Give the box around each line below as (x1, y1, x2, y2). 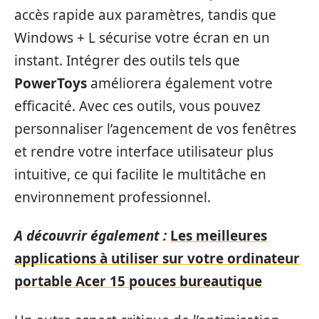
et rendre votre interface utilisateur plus (14, 142, 273, 161)
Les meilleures (170, 226, 267, 245)
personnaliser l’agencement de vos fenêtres (14, 119, 296, 138)
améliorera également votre (87, 73, 273, 93)
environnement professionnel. (14, 187, 211, 206)
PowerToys (14, 73, 87, 93)
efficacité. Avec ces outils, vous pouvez (14, 96, 261, 115)
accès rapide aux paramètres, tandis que (14, 5, 276, 24)
